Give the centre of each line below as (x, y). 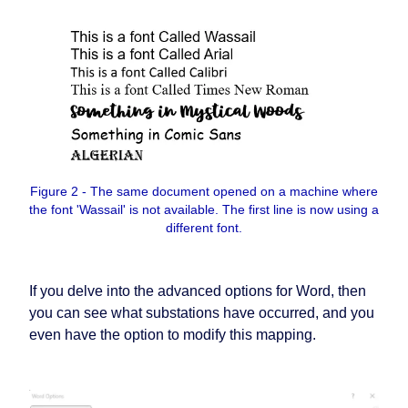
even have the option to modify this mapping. (173, 334)
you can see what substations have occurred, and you (202, 312)
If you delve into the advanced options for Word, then (198, 291)
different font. (204, 227)
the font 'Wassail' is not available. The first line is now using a (204, 209)
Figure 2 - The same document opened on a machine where (204, 191)
